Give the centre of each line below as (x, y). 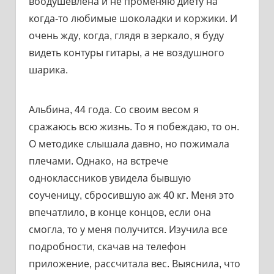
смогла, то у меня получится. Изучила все (128, 229)
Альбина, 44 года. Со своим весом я (113, 109)
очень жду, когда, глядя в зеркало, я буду (126, 35)
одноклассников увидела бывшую (109, 178)
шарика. (48, 70)
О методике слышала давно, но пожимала (129, 144)
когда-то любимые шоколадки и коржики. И (133, 18)
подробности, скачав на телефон (107, 246)
